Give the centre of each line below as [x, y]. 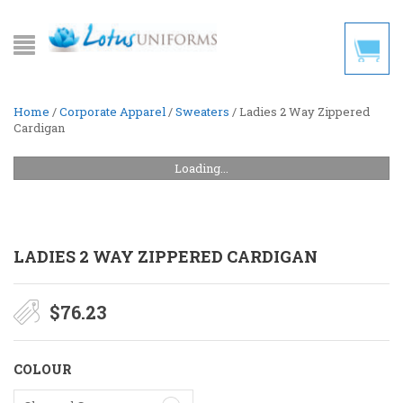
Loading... [201, 168]
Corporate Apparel [112, 112]
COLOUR [42, 369]
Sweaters [202, 112]
